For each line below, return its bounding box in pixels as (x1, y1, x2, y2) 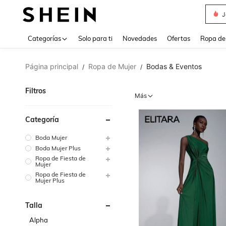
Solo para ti (78, 34, 112, 42)
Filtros (25, 86, 46, 95)
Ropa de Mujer (88, 62, 136, 71)
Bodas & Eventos (146, 62, 202, 71)
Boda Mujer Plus (35, 144, 81, 152)
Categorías (28, 34, 61, 42)
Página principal (25, 62, 78, 71)
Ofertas (167, 34, 190, 42)
